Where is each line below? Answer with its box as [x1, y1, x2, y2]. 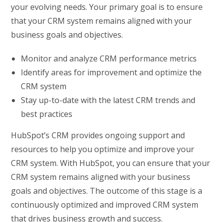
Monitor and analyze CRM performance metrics [21, 53, 197, 64]
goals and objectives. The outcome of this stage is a [11, 185, 203, 196]
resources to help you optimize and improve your [11, 143, 195, 155]
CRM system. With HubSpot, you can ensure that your [11, 157, 211, 168]
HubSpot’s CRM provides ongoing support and [11, 129, 185, 141]
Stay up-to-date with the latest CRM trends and [21, 94, 196, 106]
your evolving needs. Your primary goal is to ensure [11, 1, 203, 12]
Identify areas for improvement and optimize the [21, 66, 202, 78]
